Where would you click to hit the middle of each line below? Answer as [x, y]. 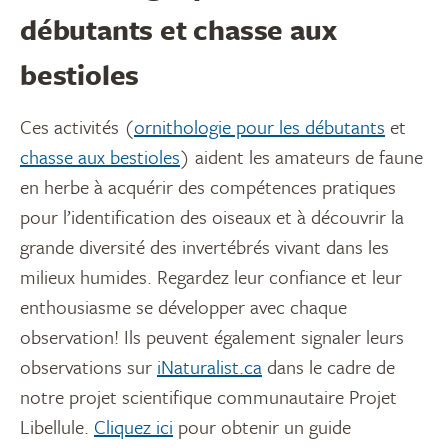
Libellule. [57, 426]
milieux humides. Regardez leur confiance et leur [211, 276]
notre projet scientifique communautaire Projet [208, 396]
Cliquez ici [133, 426]
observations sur [88, 366]
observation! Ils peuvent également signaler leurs [212, 336]
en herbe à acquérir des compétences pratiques [208, 186]
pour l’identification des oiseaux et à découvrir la [212, 216]
